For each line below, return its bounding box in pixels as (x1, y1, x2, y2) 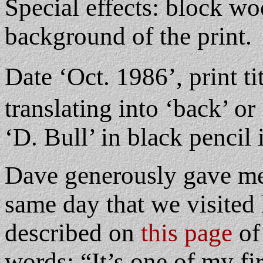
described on (5, 219, 141, 247)
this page (141, 219, 239, 247)
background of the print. (5, 22, 252, 50)
